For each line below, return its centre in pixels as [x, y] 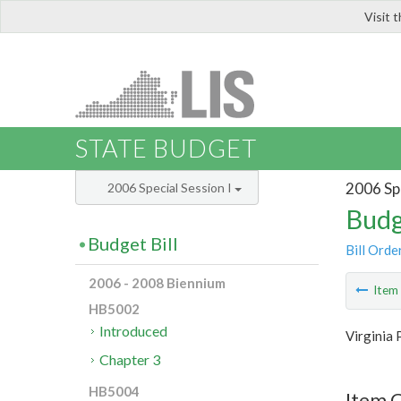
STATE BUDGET [166, 149]
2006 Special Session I [171, 188]
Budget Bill [133, 244]
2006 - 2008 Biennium [157, 283]
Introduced [134, 331]
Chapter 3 [130, 360]
